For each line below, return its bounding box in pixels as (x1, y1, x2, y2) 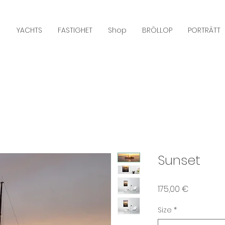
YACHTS (17, 25, 42, 35)
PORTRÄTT (188, 25, 220, 35)
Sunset (158, 151, 200, 170)
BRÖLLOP (142, 25, 172, 35)
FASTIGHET (58, 25, 92, 35)
